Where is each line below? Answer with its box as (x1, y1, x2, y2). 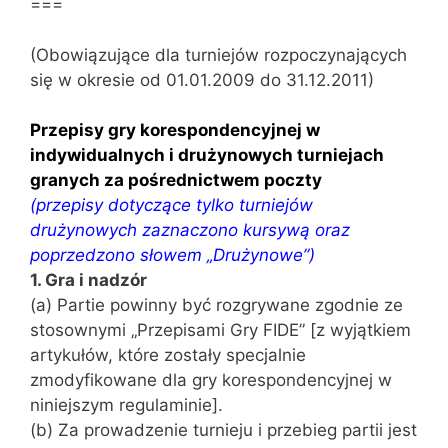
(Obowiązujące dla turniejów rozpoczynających (30, 44, 407, 65)
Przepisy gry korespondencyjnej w (30, 120, 320, 140)
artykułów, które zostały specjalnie (30, 345, 306, 365)
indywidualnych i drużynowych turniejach (30, 145, 384, 165)
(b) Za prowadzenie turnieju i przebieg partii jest (30, 420, 417, 440)
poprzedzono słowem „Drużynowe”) (30, 245, 315, 265)
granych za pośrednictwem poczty (30, 170, 322, 190)
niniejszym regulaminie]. (30, 395, 223, 415)
